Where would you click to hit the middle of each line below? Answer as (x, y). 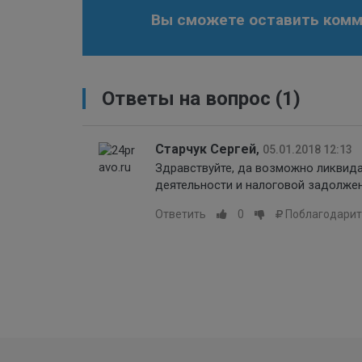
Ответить (181, 214)
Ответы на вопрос (186, 98)
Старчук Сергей (206, 149)
